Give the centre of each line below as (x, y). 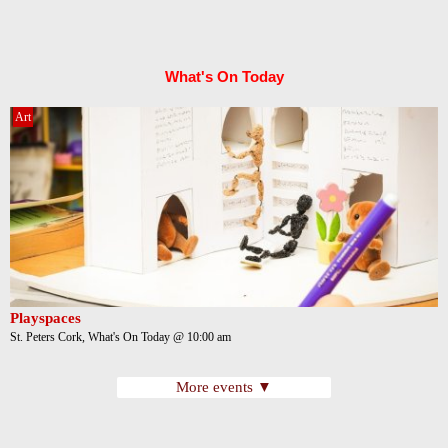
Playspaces (45, 318)
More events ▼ (224, 387)
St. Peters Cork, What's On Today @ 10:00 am (120, 337)
